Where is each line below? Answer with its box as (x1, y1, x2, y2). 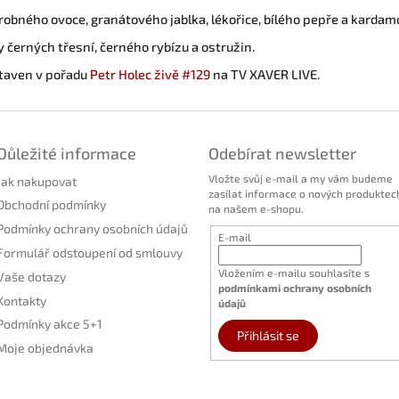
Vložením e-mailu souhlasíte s (217, 265, 370, 279)
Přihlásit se (236, 327, 299, 343)
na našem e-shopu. (208, 201, 304, 215)
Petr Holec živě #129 (90, 65, 210, 82)
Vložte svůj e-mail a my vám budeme (208, 171, 393, 184)
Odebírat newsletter (208, 142, 356, 163)
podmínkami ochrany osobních (217, 281, 371, 294)
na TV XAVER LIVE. (210, 65, 320, 82)
